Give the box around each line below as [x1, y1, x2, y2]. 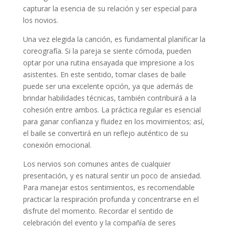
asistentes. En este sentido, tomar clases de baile [22, 70, 186, 80]
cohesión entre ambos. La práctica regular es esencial [22, 105, 201, 115]
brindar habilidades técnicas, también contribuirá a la [22, 93, 196, 103]
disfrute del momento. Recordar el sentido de [22, 206, 173, 216]
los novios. [22, 15, 58, 26]
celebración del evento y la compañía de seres [22, 218, 176, 228]
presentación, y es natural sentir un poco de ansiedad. [22, 171, 201, 181]
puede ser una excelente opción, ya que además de [22, 81, 193, 91]
